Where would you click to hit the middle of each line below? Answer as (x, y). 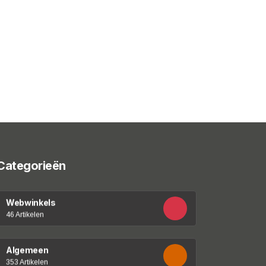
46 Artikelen (25, 214)
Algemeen (27, 250)
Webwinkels (31, 202)
